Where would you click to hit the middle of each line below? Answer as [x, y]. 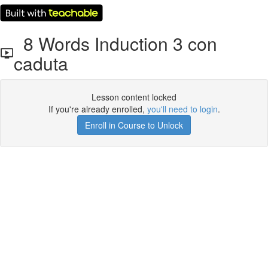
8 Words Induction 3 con [116, 43]
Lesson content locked [134, 97]
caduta [41, 63]
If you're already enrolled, [98, 109]
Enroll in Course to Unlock [134, 125]
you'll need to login [182, 109]
